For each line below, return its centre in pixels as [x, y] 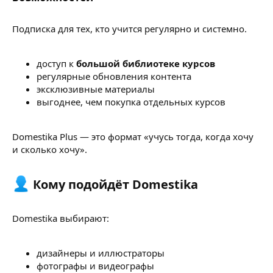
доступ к [56, 63]
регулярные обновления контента [114, 76]
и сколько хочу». [50, 149]
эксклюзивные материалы [96, 89]
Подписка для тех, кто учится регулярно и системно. [129, 28]
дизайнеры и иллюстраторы [101, 253]
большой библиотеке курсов [146, 63]
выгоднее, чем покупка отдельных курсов [131, 101]
